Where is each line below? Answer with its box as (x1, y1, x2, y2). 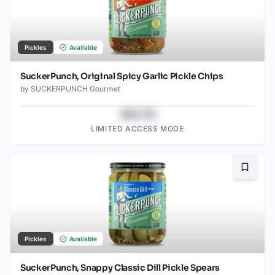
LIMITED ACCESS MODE (91, 124, 184, 134)
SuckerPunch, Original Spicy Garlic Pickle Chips (20, 71, 223, 82)
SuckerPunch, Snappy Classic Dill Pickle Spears (20, 262, 220, 274)
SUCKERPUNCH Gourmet (31, 84, 120, 94)
